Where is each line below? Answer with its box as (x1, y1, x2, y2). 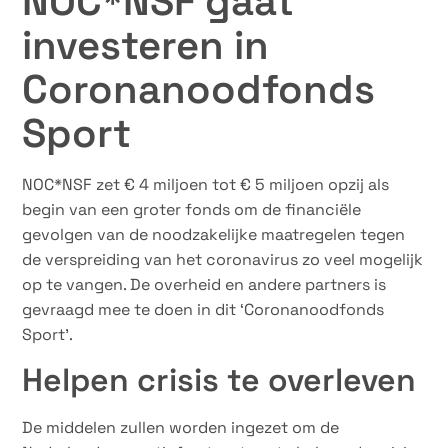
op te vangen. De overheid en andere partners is (22, 273, 387, 295)
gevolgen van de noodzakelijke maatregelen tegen (22, 223, 406, 245)
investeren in (22, 19, 270, 71)
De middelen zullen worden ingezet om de (22, 416, 340, 438)
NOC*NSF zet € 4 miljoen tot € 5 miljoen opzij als (22, 173, 390, 195)
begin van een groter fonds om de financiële (22, 198, 362, 220)
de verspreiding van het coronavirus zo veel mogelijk (22, 248, 424, 270)
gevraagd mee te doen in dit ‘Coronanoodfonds (22, 298, 385, 320)
